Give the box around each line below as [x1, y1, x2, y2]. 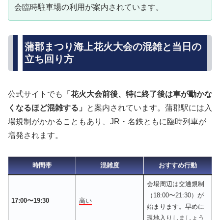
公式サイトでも [8, 89, 63, 98]
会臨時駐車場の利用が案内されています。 [14, 3, 164, 12]
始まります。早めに [147, 203, 205, 211]
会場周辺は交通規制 [147, 180, 205, 188]
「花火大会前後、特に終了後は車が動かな [63, 89, 212, 98]
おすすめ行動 [159, 162, 197, 169]
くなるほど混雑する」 [8, 103, 86, 112]
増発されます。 [8, 131, 63, 139]
